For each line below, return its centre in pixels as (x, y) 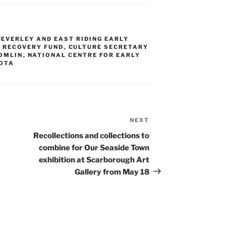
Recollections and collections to (92, 135)
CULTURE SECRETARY (108, 47)
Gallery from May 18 (112, 172)
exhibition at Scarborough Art (94, 160)
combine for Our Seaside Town (94, 148)
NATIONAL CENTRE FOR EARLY (84, 55)
